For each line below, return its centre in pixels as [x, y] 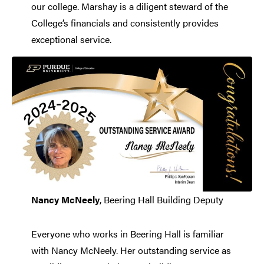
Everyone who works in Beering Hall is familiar [127, 234]
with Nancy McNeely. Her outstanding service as [131, 250]
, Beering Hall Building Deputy [161, 200]
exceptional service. [71, 39]
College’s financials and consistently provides [125, 22]
